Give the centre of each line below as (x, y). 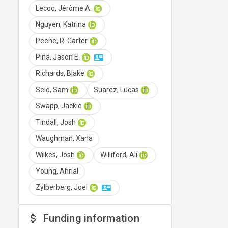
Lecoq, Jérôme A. (64, 8)
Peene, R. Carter (62, 41)
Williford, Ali (119, 155)
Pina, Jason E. (58, 57)
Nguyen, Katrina (61, 25)
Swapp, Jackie (59, 106)
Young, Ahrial (57, 171)
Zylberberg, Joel (62, 188)
